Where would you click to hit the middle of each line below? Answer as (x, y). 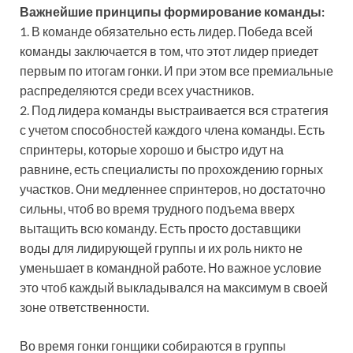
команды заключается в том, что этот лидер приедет (169, 51)
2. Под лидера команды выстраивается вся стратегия (174, 110)
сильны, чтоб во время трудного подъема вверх (157, 209)
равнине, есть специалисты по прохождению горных (171, 169)
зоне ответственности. (84, 307)
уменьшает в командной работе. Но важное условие (171, 268)
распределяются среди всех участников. (137, 91)
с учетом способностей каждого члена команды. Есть (172, 130)
